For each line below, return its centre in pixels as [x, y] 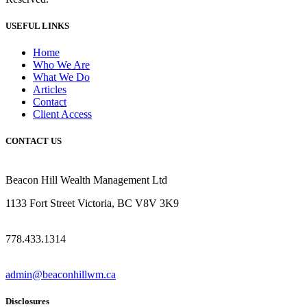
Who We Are [61, 64]
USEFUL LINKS [37, 25]
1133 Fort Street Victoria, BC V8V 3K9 [92, 204]
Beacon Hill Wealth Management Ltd [86, 180]
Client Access [62, 114]
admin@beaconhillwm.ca [61, 275]
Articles [50, 89]
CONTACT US [34, 141]
